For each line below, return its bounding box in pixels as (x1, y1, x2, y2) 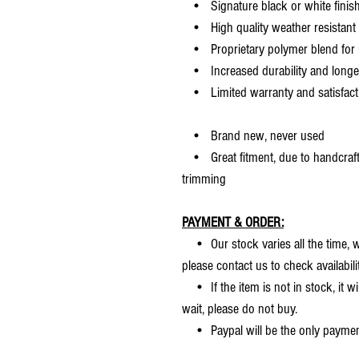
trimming (182, 170, 226, 188)
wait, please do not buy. (182, 300, 297, 317)
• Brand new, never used (182, 127, 325, 144)
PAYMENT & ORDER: (182, 213, 284, 231)
